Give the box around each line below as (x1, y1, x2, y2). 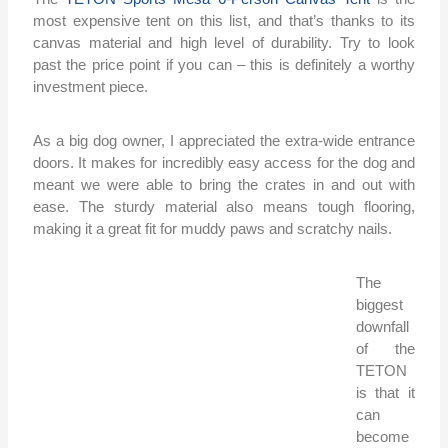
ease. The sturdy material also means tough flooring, (33, 198, 415, 216)
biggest (355, 296, 403, 314)
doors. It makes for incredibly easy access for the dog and (33, 154, 415, 172)
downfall (355, 318, 409, 336)
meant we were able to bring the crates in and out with (33, 176, 415, 194)
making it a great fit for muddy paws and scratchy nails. (33, 220, 397, 238)
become (355, 428, 409, 446)
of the (355, 340, 415, 358)
